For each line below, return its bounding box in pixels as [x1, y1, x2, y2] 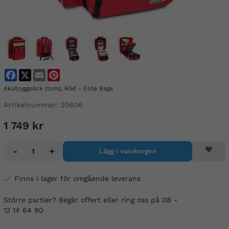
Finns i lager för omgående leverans [14, 174, 141, 183]
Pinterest [60, 69, 92, 77]
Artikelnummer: [4, 101, 58, 109]
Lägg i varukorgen [99, 147, 156, 155]
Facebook [17, 69, 50, 77]
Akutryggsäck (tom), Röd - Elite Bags [4, 85, 113, 92]
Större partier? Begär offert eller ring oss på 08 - [4, 196, 177, 204]
